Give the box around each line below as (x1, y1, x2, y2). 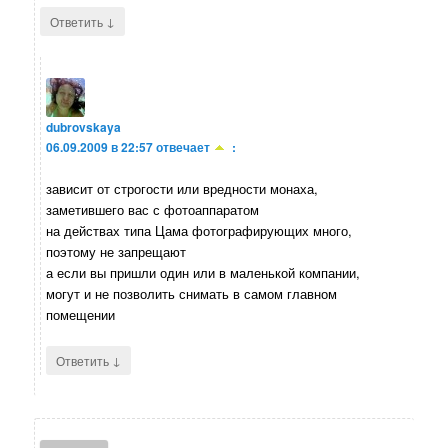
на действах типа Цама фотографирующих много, (46, 221, 353, 241)
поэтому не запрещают (46, 242, 187, 262)
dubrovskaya (46, 118, 122, 137)
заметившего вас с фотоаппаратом (46, 200, 260, 220)
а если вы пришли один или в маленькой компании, (46, 263, 361, 283)
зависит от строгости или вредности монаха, (46, 179, 319, 199)
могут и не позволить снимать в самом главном (46, 284, 338, 304)
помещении (46, 305, 116, 325)
